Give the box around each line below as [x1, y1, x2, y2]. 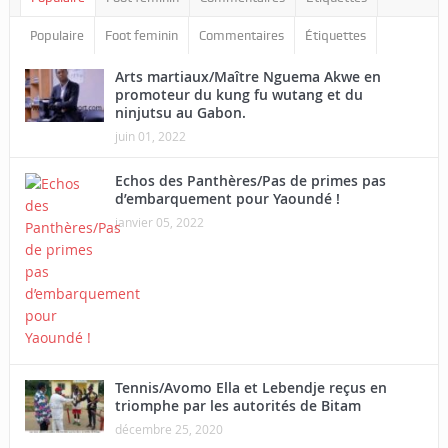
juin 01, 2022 [114, 128, 186, 144]
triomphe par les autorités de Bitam [114, 396, 361, 415]
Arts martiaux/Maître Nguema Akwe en [114, 67, 381, 86]
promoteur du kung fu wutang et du [114, 85, 363, 104]
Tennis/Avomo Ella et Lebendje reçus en [114, 378, 387, 397]
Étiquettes [304, 28, 366, 43]
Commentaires [198, 28, 284, 43]
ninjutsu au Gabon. [114, 103, 246, 122]
